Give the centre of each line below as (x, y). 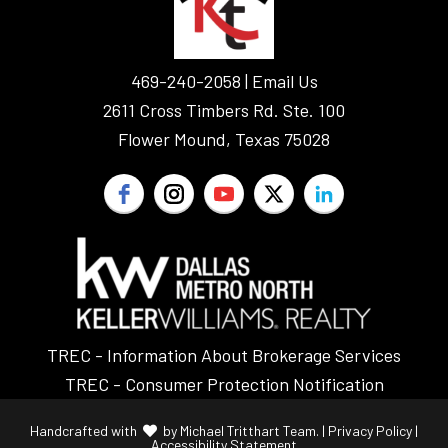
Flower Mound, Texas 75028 (224, 139)
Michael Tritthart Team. (249, 430)
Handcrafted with (85, 430)
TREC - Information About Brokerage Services (224, 355)
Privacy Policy (370, 430)
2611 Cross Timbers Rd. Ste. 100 (224, 110)
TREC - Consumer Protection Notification (224, 384)
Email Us (284, 81)
